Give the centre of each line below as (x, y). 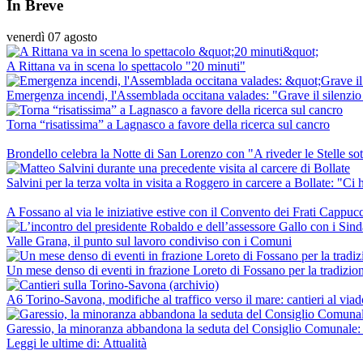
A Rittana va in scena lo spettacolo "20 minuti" (126, 66)
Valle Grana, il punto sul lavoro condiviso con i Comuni (149, 241)
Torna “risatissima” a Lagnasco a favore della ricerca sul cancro (168, 124)
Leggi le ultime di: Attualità (77, 343)
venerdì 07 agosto (52, 36)
